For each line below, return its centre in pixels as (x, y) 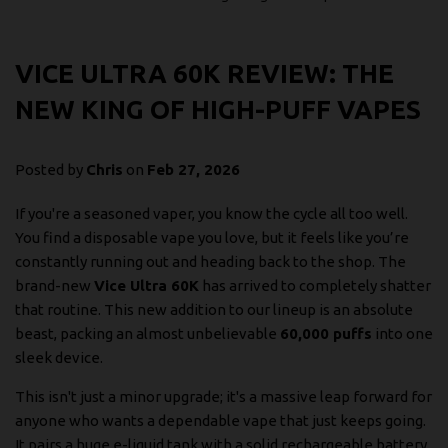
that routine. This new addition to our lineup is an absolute (214, 309)
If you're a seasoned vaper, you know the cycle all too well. (211, 213)
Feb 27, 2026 (193, 169)
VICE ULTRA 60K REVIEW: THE (204, 73)
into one (402, 333)
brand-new (54, 285)
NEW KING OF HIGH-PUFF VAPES (218, 109)
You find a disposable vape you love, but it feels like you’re (212, 237)
